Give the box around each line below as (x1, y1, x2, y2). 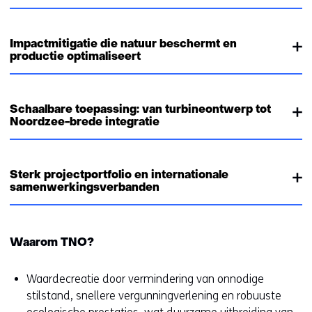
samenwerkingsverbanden (10, 182, 159, 194)
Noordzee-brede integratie (10, 116, 159, 128)
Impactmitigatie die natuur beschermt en (10, 38, 237, 50)
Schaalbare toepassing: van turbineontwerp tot (10, 104, 271, 116)
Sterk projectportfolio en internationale (10, 169, 228, 181)
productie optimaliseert (10, 51, 141, 63)
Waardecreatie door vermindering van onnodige (26, 272, 264, 286)
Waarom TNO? (10, 237, 94, 249)
